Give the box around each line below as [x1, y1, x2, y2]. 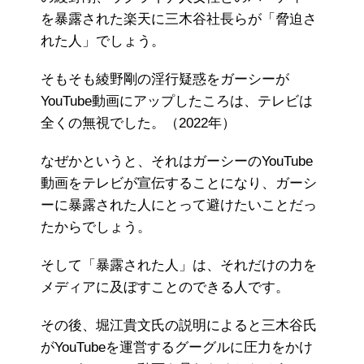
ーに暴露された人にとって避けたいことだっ [41, 197, 317, 214]
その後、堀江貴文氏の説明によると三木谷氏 [41, 318, 317, 334]
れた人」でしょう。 [41, 33, 165, 50]
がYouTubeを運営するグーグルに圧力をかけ [41, 340, 313, 356]
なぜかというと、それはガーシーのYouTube [41, 154, 313, 170]
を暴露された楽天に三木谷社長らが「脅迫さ [41, 11, 317, 28]
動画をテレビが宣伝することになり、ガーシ [41, 175, 317, 192]
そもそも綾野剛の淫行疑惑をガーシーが [41, 71, 289, 88]
